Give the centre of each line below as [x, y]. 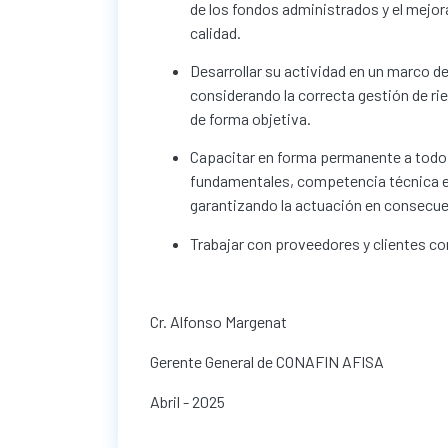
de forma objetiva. [250, 118]
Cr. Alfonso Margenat [220, 322]
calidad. [215, 32]
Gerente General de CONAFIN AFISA [267, 362]
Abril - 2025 [187, 402]
